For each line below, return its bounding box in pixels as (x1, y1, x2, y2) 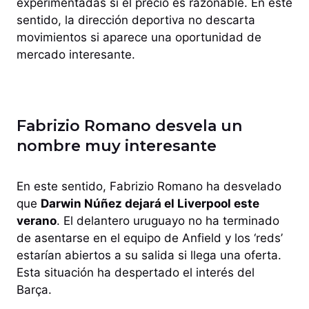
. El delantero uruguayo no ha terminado (57, 213, 279, 228)
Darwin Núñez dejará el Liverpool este (41, 196, 259, 210)
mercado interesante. (17, 47, 135, 61)
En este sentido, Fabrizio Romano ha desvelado (17, 179, 281, 193)
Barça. (17, 282, 52, 297)
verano (17, 213, 57, 228)
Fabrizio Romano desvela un (17, 116, 242, 135)
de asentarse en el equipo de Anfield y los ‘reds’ (17, 230, 283, 245)
